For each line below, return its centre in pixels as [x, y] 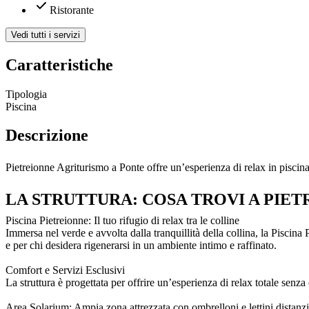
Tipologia [26, 94]
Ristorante [72, 10]
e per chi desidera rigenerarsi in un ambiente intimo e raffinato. [141, 246]
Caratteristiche [59, 64]
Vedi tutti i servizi [46, 34]
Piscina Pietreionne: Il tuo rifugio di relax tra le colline [122, 221]
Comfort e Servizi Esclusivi [65, 270]
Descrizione [47, 136]
